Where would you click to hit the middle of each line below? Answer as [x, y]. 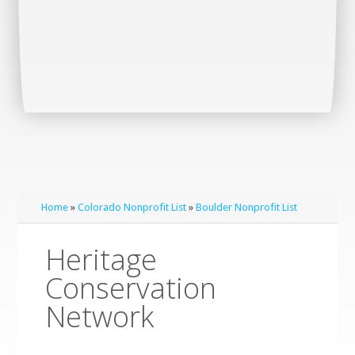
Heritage [101, 260]
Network [100, 317]
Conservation [131, 288]
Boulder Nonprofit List [247, 207]
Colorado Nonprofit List [132, 207]
